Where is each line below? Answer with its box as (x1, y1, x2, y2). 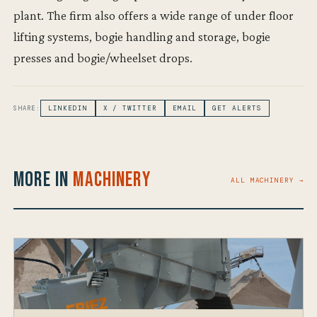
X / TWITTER (103, 104, 157, 113)
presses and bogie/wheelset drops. (13, 50, 193, 66)
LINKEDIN (48, 104, 88, 113)
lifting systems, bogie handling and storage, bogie (13, 29, 271, 45)
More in (13, 168, 74, 193)
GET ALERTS (212, 104, 262, 113)
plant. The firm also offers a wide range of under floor (13, 8, 294, 23)
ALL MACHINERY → (230, 176, 304, 185)
